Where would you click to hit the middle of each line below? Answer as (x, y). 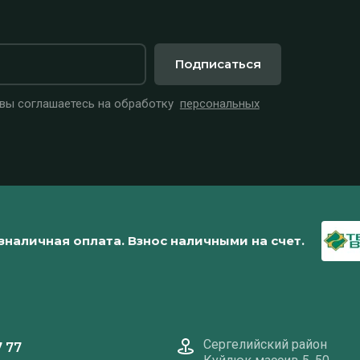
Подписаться (218, 64)
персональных (219, 103)
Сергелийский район (265, 344)
